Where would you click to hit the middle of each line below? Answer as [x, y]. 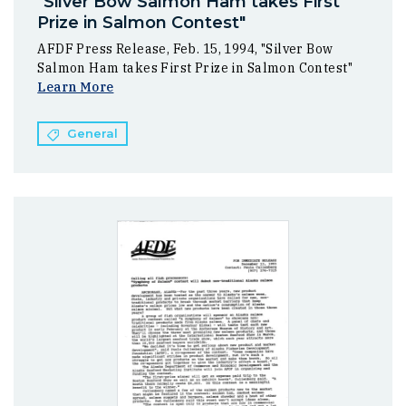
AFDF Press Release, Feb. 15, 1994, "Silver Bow [185, 49]
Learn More [76, 87]
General [92, 133]
